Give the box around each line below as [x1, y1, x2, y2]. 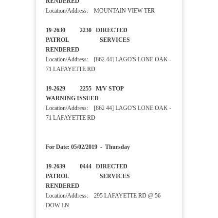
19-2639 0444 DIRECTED [46, 163, 127, 170]
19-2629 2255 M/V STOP [46, 85, 163, 92]
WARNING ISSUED [46, 95, 131, 102]
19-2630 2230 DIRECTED [46, 27, 127, 34]
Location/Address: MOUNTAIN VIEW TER [46, 7, 155, 15]
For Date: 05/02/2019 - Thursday [46, 144, 130, 151]
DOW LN [46, 202, 69, 209]
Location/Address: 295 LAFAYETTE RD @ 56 [46, 192, 161, 200]
